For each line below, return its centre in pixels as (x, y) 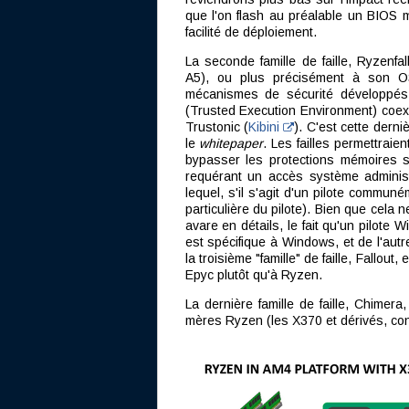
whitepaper (231, 143)
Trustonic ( (216, 127)
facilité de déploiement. (251, 32)
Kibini (266, 127)
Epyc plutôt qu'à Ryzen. (253, 275)
